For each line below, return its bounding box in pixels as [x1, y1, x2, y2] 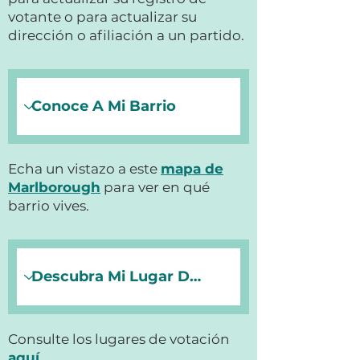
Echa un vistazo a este [8, 161, 161, 177]
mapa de [161, 161, 223, 177]
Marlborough [8, 179, 100, 195]
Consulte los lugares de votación [8, 331, 230, 347]
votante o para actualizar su [8, 9, 197, 25]
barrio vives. [8, 198, 89, 214]
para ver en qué [100, 179, 210, 195]
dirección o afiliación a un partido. [8, 27, 244, 43]
